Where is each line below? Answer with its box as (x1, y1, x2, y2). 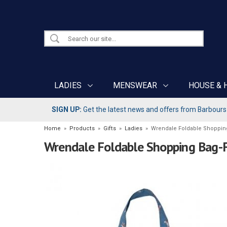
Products (69, 125, 95, 132)
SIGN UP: (52, 105, 82, 113)
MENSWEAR (113, 81, 157, 90)
